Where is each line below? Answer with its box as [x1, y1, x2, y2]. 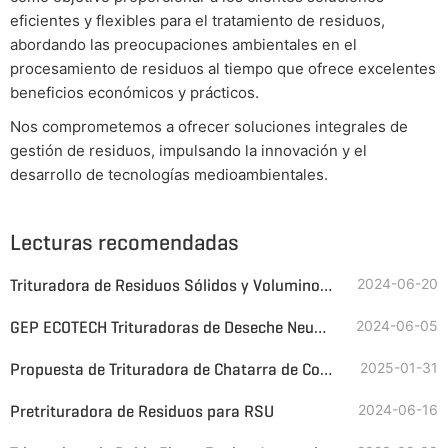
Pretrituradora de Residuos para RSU [10, 401, 274, 423]
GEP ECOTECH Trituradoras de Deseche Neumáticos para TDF [314, 317, 326, 339]
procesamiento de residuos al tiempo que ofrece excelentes [10, 59, 436, 79]
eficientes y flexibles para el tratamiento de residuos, [10, 11, 385, 31]
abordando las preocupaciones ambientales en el [10, 35, 357, 55]
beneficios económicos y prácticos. [10, 83, 259, 103]
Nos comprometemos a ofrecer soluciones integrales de [10, 116, 408, 136]
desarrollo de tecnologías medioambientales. [10, 164, 328, 184]
